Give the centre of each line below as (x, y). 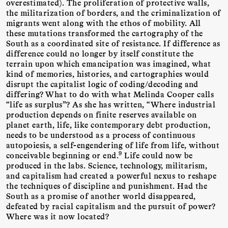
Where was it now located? (58, 216)
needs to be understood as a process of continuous (101, 135)
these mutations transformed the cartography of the (105, 33)
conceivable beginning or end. (63, 155)
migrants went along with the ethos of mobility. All (104, 23)
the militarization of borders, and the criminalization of (113, 13)
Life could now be (157, 155)
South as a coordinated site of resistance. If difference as (113, 43)
